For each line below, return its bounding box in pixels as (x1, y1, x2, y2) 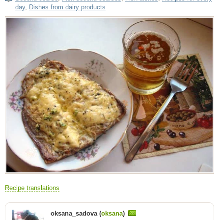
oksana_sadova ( (51, 209, 101, 217)
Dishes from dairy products (29, 3, 106, 11)
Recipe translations (5, 184, 59, 192)
